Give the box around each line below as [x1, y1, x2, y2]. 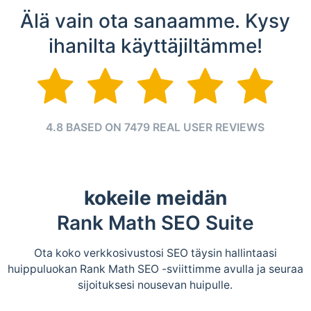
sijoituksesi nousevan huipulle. [78, 278, 233, 292]
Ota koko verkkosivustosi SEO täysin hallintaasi [33, 246, 277, 260]
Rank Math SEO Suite [56, 210, 254, 235]
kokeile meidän [83, 185, 227, 210]
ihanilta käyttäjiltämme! [48, 33, 262, 58]
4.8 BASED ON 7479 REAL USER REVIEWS [46, 120, 265, 134]
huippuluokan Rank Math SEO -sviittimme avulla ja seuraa [7, 262, 303, 276]
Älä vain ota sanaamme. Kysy [20, 8, 291, 33]
